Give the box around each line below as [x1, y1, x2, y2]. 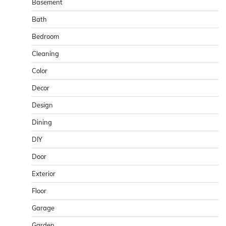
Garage [32, 203, 54, 212]
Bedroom [32, 32, 59, 40]
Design [32, 100, 53, 109]
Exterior [32, 169, 55, 178]
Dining [32, 118, 52, 126]
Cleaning [32, 49, 59, 58]
